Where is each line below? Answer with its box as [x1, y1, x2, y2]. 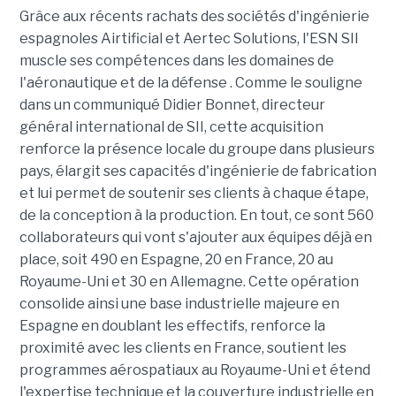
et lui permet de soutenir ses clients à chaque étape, [19, 185, 369, 202]
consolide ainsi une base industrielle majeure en [19, 295, 339, 313]
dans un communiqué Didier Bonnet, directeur [19, 96, 325, 114]
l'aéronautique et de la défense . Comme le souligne [19, 74, 362, 92]
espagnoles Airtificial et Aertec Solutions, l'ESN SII [19, 30, 359, 48]
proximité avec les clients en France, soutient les [19, 339, 346, 357]
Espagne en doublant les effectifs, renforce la [19, 317, 325, 335]
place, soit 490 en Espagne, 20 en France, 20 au [19, 251, 333, 269]
